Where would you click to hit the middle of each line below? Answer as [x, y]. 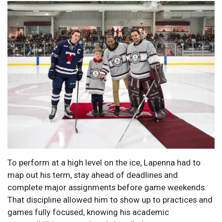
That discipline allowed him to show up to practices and [110, 199]
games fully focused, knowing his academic [88, 212]
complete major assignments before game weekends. [107, 187]
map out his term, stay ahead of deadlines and [93, 175]
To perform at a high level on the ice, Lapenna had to [104, 162]
